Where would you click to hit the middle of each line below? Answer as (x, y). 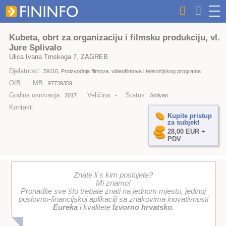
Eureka (65, 208)
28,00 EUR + (186, 132)
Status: (136, 95)
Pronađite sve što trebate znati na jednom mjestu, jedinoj (114, 191)
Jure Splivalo (35, 47)
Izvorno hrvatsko (142, 208)
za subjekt (183, 122)
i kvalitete (95, 208)
